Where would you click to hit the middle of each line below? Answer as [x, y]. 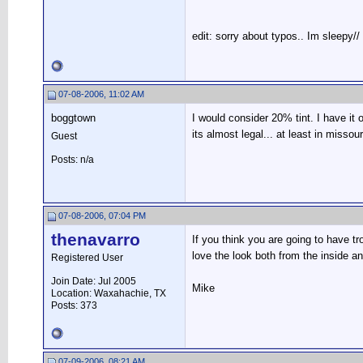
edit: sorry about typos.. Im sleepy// [276, 36]
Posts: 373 [74, 305]
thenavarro [96, 240]
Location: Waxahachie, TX [109, 293]
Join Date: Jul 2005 [94, 281]
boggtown [73, 118]
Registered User [87, 258]
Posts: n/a [73, 160]
